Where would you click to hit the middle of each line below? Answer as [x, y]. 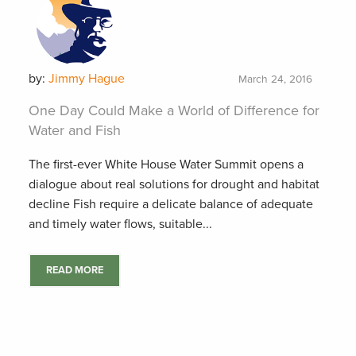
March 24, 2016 [276, 79]
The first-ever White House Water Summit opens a [166, 164]
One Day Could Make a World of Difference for [174, 110]
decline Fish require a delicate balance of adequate [171, 204]
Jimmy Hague [87, 79]
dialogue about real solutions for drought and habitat [174, 184]
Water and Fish [75, 130]
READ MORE [75, 270]
